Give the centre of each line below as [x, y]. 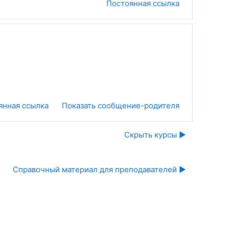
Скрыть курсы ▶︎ [155, 134]
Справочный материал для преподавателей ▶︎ [99, 169]
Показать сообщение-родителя [121, 105]
